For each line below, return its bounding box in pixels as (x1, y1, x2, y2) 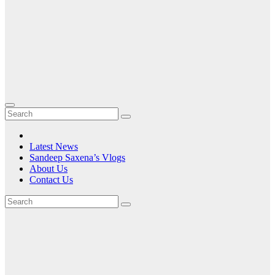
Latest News (29, 141, 78, 152)
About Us (29, 163, 68, 174)
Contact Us (29, 174, 73, 185)
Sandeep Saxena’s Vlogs (29, 152, 125, 163)
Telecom (5, 244, 74, 266)
